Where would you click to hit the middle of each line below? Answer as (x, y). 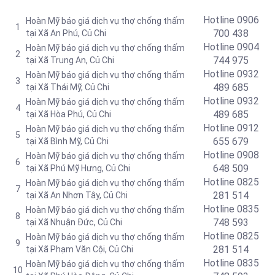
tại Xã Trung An (56, 60)
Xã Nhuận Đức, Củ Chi (79, 222)
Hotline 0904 (231, 47)
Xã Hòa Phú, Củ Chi (74, 114)
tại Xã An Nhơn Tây (63, 195)
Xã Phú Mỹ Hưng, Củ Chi (83, 168)
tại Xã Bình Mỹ (53, 141)
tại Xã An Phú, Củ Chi (66, 33)
